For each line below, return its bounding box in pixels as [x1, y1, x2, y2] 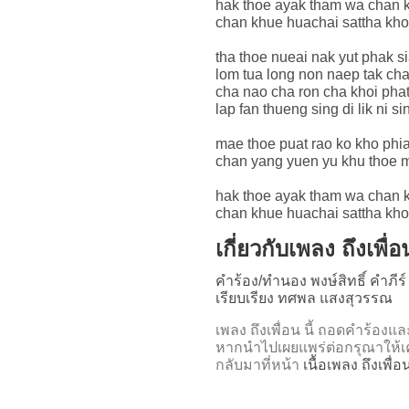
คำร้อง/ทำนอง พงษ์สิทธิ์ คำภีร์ [215, 273, 406, 288]
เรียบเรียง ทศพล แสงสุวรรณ [215, 290, 393, 306]
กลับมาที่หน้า [215, 357, 303, 372]
